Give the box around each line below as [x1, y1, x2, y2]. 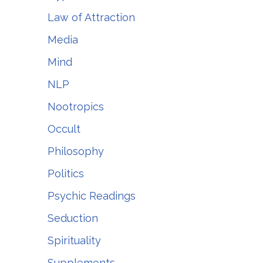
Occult [48, 123, 80, 135]
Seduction [48, 212, 98, 224]
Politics [48, 167, 84, 180]
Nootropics [48, 100, 104, 113]
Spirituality [48, 234, 101, 247]
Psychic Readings [48, 190, 136, 202]
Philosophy [48, 145, 104, 157]
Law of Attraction [48, 11, 135, 23]
